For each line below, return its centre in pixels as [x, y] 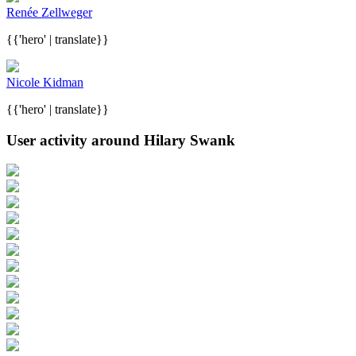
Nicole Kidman [45, 83]
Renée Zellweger [49, 13]
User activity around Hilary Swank [121, 140]
